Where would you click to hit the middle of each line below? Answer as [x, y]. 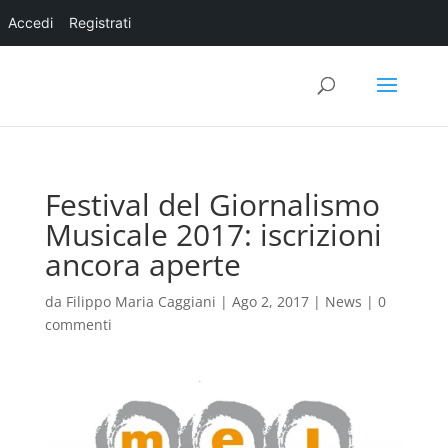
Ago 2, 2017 [270, 301]
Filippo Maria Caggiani [140, 301]
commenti [78, 324]
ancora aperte [142, 264]
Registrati [100, 22]
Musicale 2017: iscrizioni [213, 234]
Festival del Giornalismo [212, 204]
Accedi [30, 22]
